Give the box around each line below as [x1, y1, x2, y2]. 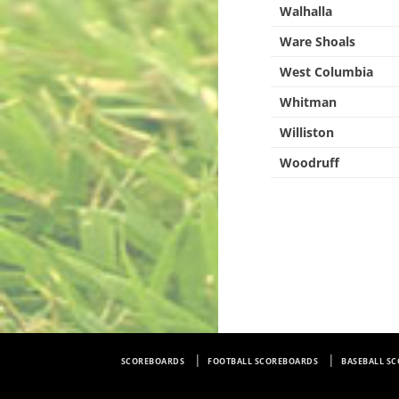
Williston [280, 124, 335, 141]
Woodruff [280, 154, 340, 171]
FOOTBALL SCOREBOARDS [208, 355, 319, 367]
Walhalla [280, 3, 333, 20]
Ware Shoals [280, 33, 356, 50]
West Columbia [280, 63, 374, 80]
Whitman [280, 94, 338, 110]
